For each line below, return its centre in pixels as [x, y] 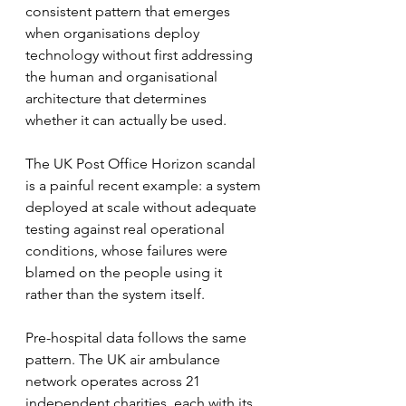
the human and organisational [123, 77]
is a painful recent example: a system [145, 185]
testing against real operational [127, 229]
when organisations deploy [114, 33]
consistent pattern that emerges [130, 11]
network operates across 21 [115, 381]
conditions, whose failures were [128, 251]
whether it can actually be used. [126, 120]
